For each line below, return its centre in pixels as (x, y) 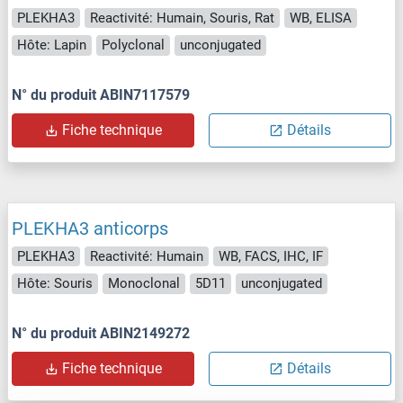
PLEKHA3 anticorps (90, 228)
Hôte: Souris (55, 284)
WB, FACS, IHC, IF (271, 256)
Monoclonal (144, 284)
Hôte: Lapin (52, 45)
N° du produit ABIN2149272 (101, 333)
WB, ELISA (321, 18)
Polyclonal (133, 45)
